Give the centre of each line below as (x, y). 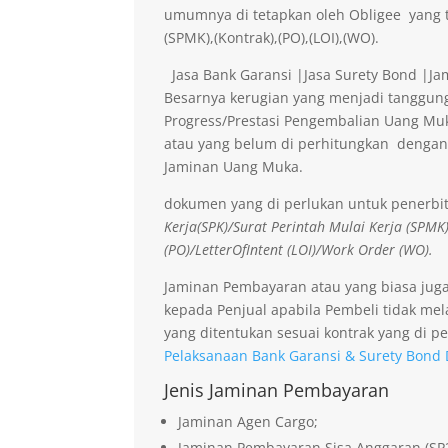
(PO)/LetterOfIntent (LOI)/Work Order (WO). (299, 249)
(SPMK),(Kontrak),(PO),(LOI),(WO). (272, 37)
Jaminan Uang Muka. (234, 166)
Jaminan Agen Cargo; (248, 421)
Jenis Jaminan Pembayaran (277, 389)
